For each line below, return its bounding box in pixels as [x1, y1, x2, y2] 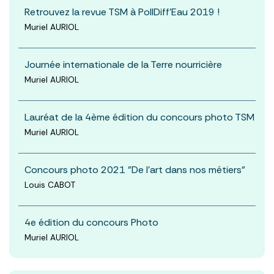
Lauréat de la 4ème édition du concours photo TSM [24, 110, 254, 124]
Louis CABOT [24, 179, 75, 190]
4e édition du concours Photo [24, 215, 158, 229]
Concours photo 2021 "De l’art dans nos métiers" [24, 163, 245, 176]
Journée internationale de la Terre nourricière [24, 57, 222, 71]
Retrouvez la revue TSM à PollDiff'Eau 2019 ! [24, 5, 220, 18]
